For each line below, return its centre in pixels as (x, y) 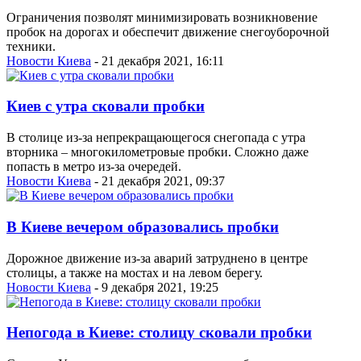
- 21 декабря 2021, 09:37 (158, 181)
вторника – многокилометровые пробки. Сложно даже (158, 152)
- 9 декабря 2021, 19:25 (155, 287)
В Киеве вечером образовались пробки (143, 226)
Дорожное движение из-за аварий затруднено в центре (157, 258)
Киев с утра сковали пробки (106, 106)
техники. (31, 46)
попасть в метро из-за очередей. (94, 167)
